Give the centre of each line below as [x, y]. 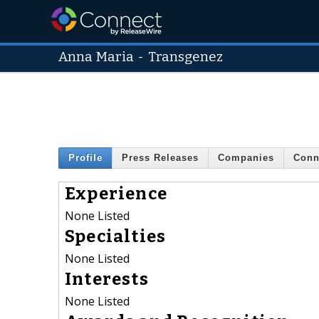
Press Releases [160, 158]
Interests [107, 279]
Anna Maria [96, 57]
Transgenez [186, 57]
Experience [116, 193]
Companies [246, 158]
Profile [85, 158]
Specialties [116, 236]
